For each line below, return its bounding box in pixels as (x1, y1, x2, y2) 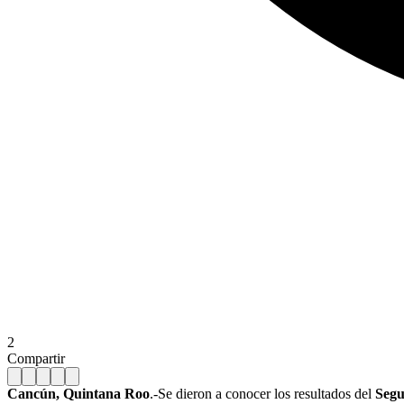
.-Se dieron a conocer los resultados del (150, 385, 375, 401)
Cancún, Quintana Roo (7, 385, 150, 401)
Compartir (7, 350, 65, 366)
